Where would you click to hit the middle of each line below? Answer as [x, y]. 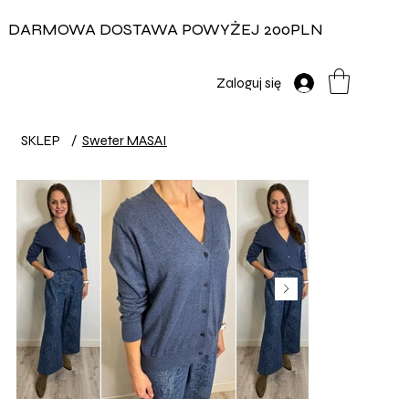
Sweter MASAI [124, 140]
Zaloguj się [249, 83]
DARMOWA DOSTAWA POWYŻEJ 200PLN [165, 29]
